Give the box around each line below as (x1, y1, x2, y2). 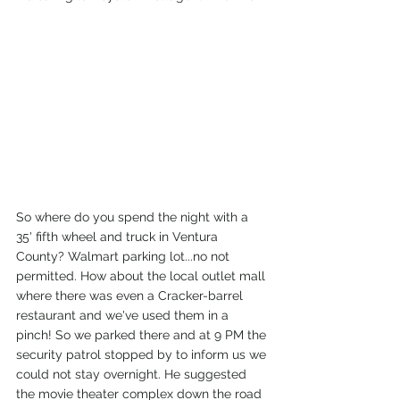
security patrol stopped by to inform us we (16, 346, 270, 362)
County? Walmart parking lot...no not (16, 248, 233, 263)
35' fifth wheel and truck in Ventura (16, 229, 221, 244)
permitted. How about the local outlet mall (16, 268, 269, 283)
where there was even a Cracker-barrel (16, 287, 246, 303)
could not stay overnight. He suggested (16, 366, 250, 381)
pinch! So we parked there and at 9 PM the (16, 327, 270, 342)
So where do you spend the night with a (16, 209, 252, 224)
